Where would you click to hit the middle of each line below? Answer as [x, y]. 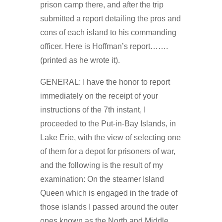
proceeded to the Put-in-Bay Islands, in [108, 123]
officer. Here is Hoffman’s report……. [104, 46]
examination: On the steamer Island [102, 179]
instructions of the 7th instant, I [93, 110]
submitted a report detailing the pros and [110, 18]
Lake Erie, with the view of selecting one [110, 137]
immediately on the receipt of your [99, 96]
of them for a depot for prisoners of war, [108, 151]
